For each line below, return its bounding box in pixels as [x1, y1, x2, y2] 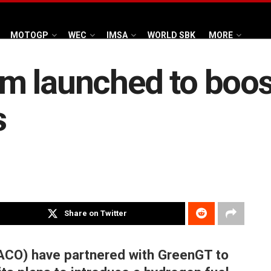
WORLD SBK [148, 30, 195, 40]
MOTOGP [10, 30, 48, 40]
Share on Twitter [64, 209, 128, 218]
